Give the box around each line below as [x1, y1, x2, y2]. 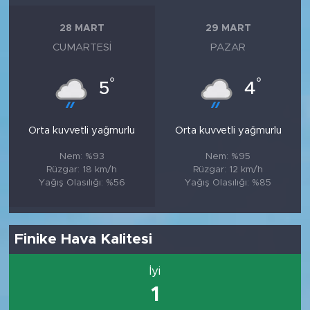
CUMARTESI [52, 42, 111, 53]
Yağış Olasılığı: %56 [38, 177, 125, 188]
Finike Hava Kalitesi [15, 232, 153, 247]
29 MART [205, 24, 251, 34]
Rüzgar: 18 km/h [46, 164, 118, 174]
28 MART [59, 24, 104, 34]
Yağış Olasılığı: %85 [185, 177, 272, 188]
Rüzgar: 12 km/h [193, 164, 264, 174]
